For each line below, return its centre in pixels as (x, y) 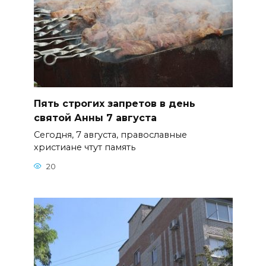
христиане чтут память (84, 148)
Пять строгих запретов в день (114, 103)
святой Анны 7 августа (95, 118)
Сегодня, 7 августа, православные (110, 135)
